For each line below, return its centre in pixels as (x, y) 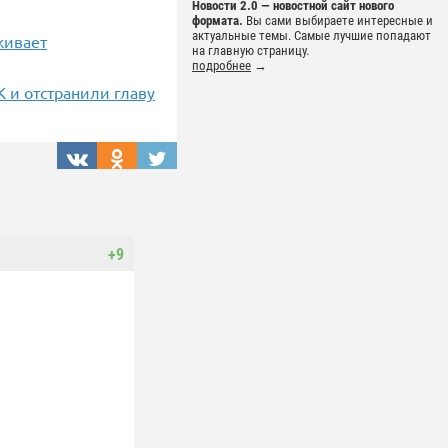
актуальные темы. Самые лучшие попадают (311, 36)
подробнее (221, 66)
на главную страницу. (250, 51)
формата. (217, 21)
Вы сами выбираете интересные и (338, 21)
